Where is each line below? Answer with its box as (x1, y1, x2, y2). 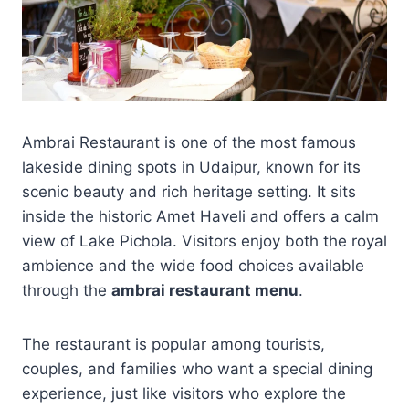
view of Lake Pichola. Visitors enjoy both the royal (22, 231, 387, 250)
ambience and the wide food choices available (22, 256, 364, 275)
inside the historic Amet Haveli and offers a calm (22, 206, 379, 225)
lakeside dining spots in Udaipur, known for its (22, 157, 361, 176)
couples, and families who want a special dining (22, 359, 372, 378)
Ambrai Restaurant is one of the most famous (22, 132, 356, 152)
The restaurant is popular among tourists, (22, 334, 325, 353)
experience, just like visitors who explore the (22, 383, 346, 403)
